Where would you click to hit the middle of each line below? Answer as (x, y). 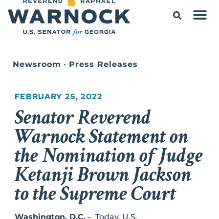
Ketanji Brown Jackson (103, 175)
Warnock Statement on (101, 136)
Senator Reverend (83, 117)
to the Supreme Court (95, 194)
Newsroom (37, 64)
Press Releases (103, 64)
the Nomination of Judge (109, 155)
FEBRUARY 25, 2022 (59, 96)
